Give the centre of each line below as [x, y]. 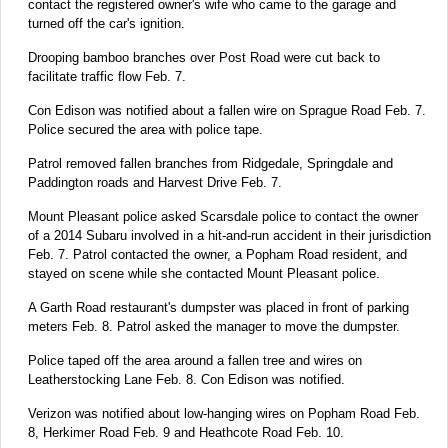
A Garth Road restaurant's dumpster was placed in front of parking [218, 307]
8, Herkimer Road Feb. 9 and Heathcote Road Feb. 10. [186, 432]
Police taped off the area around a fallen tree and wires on [195, 360]
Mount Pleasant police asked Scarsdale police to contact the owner [223, 216]
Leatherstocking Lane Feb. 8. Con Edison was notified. [186, 379]
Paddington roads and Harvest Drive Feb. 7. [155, 182]
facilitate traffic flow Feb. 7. [107, 76]
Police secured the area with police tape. [145, 129]
